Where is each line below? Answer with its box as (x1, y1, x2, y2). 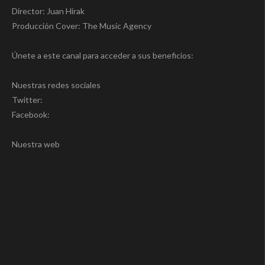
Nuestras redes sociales (12, 80, 101, 91)
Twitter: (12, 95, 43, 105)
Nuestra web (12, 139, 60, 150)
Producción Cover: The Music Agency (12, 21, 151, 31)
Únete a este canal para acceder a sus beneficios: (12, 50, 193, 61)
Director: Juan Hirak (12, 6, 85, 17)
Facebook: (12, 109, 50, 120)
